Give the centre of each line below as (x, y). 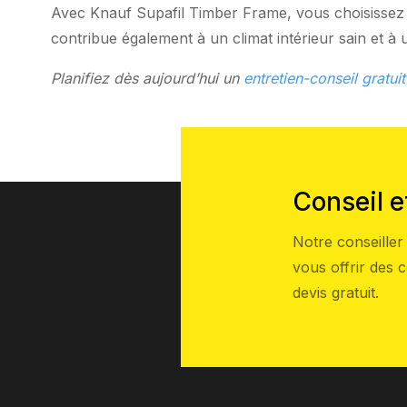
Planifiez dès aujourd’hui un (147, 78)
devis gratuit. (336, 293)
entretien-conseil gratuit (324, 78)
